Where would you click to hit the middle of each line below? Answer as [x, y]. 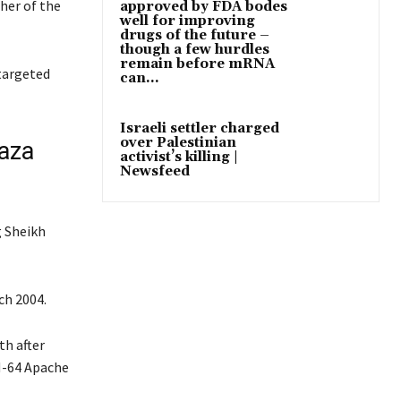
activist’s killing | [179, 157]
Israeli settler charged [200, 128]
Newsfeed [155, 171]
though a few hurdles [195, 49]
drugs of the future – [195, 35]
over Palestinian [178, 142]
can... [140, 78]
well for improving [188, 21]
